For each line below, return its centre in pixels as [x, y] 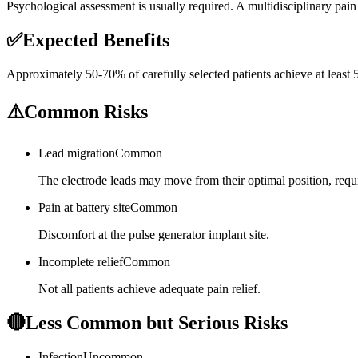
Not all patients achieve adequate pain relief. [149, 288]
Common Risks [86, 111]
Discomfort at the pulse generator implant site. [154, 234]
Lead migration [77, 153]
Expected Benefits [96, 40]
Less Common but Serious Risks [157, 322]
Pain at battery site [84, 207]
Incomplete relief [81, 261]
